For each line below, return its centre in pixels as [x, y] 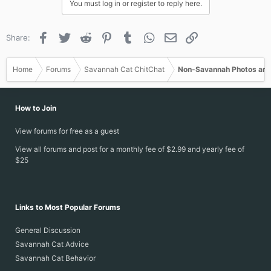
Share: [18, 38]
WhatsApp [176, 36]
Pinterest [131, 36]
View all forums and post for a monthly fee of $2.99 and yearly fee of [130, 149]
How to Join [36, 108]
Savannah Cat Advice [52, 244]
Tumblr [148, 36]
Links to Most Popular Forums [68, 207]
